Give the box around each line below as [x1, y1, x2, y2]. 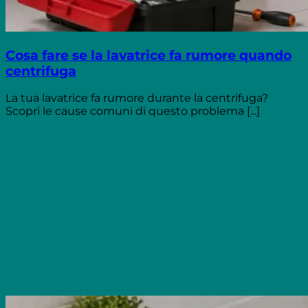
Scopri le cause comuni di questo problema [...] [5, 104, 260, 118]
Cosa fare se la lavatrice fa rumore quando [5, 47, 291, 63]
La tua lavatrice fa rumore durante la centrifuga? [5, 91, 268, 105]
